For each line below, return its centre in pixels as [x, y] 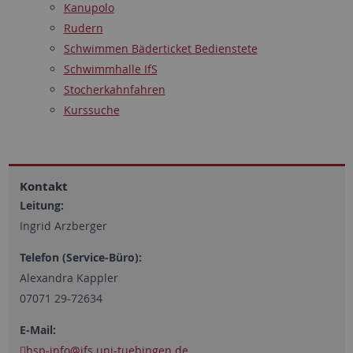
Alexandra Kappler [69, 278]
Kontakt [43, 186]
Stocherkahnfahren [114, 89]
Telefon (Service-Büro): [80, 257]
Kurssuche [91, 110]
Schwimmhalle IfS [110, 69]
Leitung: [43, 205]
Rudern [83, 28]
